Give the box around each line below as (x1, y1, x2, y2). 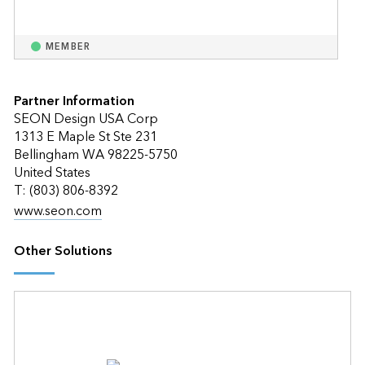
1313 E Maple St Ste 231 (13, 125, 157, 148)
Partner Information (13, 89, 134, 112)
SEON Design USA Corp (13, 107, 158, 130)
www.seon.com (13, 199, 102, 222)
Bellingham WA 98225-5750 (13, 143, 178, 166)
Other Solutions (13, 239, 112, 262)
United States (13, 161, 90, 184)
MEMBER (45, 38, 91, 55)
